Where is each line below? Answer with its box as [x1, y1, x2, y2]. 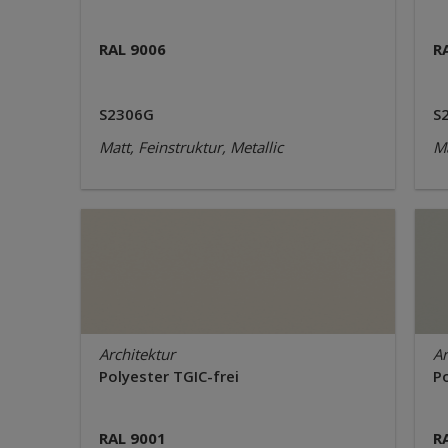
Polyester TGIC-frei [99, 366, 239, 386]
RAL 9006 [99, 39, 166, 59]
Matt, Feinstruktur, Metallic [99, 137, 283, 157]
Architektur [99, 344, 175, 364]
